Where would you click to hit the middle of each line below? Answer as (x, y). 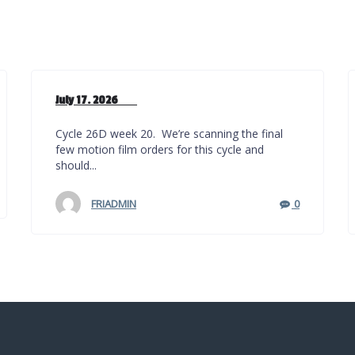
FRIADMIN (113, 204)
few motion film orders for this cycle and (159, 149)
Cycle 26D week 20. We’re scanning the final (169, 134)
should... (76, 165)
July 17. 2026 (96, 100)
